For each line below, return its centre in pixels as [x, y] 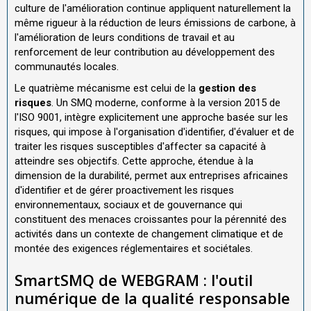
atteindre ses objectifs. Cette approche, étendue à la [134, 161]
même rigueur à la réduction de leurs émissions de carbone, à [155, 23]
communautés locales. [67, 66]
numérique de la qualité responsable [152, 298]
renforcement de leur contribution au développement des [145, 52]
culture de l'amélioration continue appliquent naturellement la [153, 8]
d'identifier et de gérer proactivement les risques [124, 191]
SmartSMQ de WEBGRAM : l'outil [134, 280]
